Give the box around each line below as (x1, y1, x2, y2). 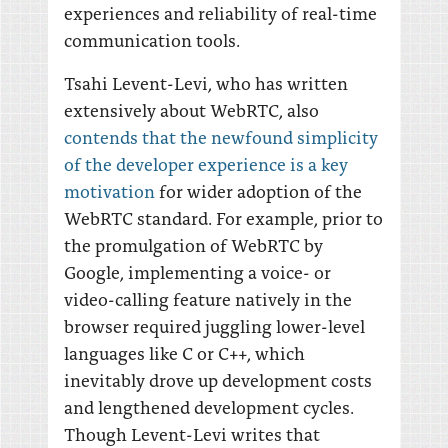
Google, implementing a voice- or (64, 259, 331, 284)
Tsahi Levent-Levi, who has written (64, 70, 348, 95)
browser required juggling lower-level (64, 313, 365, 338)
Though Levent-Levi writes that (64, 421, 320, 446)
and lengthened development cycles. (64, 394, 354, 419)
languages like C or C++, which (64, 340, 305, 365)
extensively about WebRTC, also (64, 97, 319, 122)
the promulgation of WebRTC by (64, 232, 323, 257)
